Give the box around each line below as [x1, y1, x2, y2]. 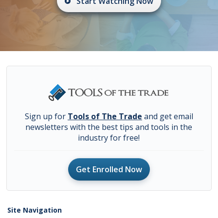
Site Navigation [7, 205, 62, 215]
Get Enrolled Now [75, 164, 142, 175]
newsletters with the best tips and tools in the [25, 122, 193, 133]
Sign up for [24, 111, 68, 122]
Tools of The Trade [67, 111, 142, 122]
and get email [142, 111, 193, 122]
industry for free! [78, 132, 140, 144]
